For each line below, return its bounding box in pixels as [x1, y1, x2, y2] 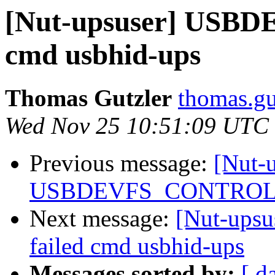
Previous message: [29, 150, 214, 177]
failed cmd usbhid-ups [29, 233, 244, 260]
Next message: [29, 205, 176, 232]
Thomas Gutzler [5, 85, 172, 112]
